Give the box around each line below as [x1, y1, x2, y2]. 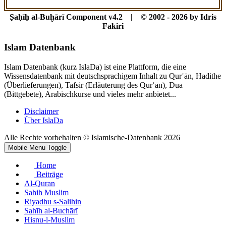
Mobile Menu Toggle [8, 143, 67, 151]
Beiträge [36, 169, 63, 179]
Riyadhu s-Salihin [24, 197, 81, 206]
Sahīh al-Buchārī [24, 206, 78, 215]
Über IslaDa [24, 116, 63, 125]
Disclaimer [24, 106, 59, 116]
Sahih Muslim [24, 188, 69, 197]
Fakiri [102, 22, 124, 31]
